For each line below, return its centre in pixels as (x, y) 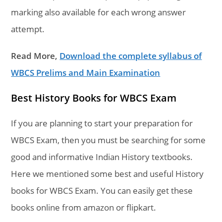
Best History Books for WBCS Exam (94, 98)
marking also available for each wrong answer (99, 12)
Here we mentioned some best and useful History (108, 173)
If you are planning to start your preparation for (102, 123)
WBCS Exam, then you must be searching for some (109, 140)
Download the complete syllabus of (131, 55)
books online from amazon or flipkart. (84, 207)
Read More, (35, 55)
